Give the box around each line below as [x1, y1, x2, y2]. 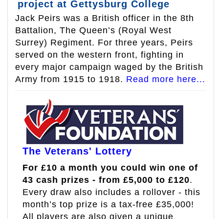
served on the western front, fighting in [15, 50, 184, 60]
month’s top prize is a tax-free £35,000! [22, 199, 194, 210]
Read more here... [126, 74, 205, 85]
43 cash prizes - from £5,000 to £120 [22, 175, 190, 185]
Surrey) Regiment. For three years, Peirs [15, 38, 193, 48]
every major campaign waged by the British [15, 62, 203, 72]
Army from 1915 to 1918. [15, 74, 126, 85]
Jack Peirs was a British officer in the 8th [15, 13, 194, 23]
